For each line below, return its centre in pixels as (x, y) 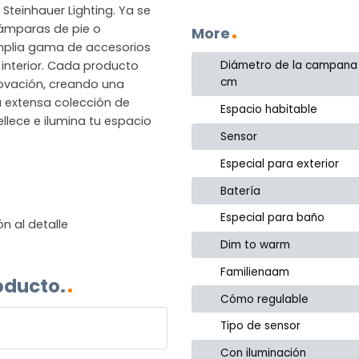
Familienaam (255, 272)
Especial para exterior (280, 163)
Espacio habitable (269, 110)
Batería (241, 191)
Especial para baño (273, 218)
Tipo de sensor (261, 326)
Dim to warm (256, 245)
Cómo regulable (265, 299)
